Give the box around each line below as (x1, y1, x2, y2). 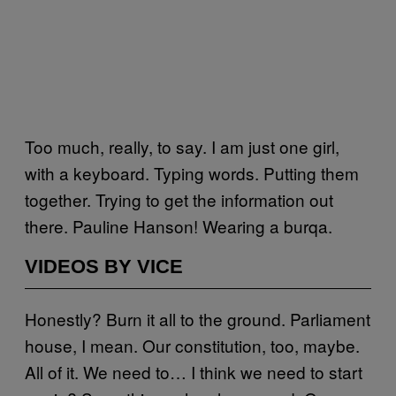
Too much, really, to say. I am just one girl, (25, 133, 339, 158)
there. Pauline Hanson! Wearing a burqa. (25, 213, 332, 238)
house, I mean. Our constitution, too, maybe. (25, 332, 360, 357)
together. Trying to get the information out (25, 187, 333, 211)
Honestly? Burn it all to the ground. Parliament (25, 306, 370, 331)
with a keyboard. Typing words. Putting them (25, 160, 359, 185)
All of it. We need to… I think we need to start (25, 359, 362, 384)
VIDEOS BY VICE (25, 255, 183, 278)
